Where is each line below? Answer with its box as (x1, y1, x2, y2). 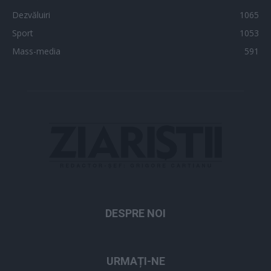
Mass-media (12, 45, 60, 57)
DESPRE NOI (105, 206, 166, 220)
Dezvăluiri (12, 8, 50, 21)
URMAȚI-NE (106, 254, 165, 267)
